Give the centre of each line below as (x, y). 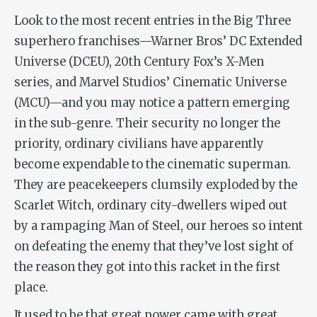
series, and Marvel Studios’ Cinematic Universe (150, 82)
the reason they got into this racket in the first (147, 267)
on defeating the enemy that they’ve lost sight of (154, 246)
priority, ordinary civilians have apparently (139, 144)
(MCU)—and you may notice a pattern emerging (152, 103)
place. (31, 287)
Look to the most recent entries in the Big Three (152, 21)
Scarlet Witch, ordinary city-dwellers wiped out (151, 205)
